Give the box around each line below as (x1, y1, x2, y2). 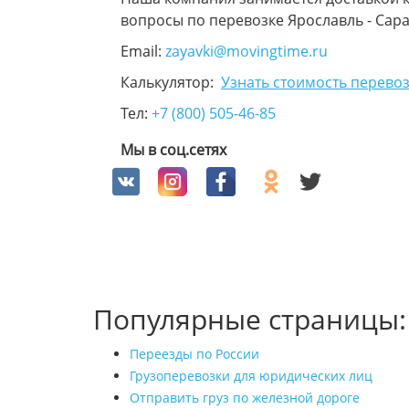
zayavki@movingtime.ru (165, 41, 328, 61)
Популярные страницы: (93, 300, 406, 338)
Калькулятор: (121, 72, 221, 92)
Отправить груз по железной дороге (130, 389, 360, 406)
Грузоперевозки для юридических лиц (130, 367, 372, 384)
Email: (121, 41, 165, 61)
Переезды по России (130, 345, 259, 362)
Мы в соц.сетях (121, 140, 226, 160)
